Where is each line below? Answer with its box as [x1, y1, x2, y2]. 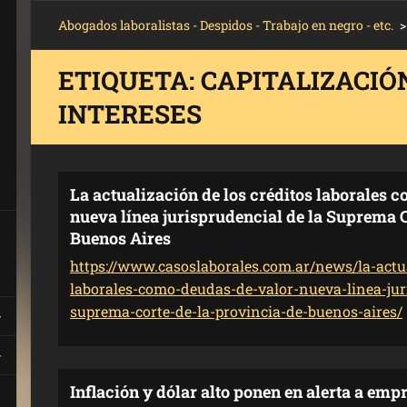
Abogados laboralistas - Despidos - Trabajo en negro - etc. [58, 16, 393, 34]
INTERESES [58, 97, 202, 131]
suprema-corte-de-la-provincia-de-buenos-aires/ [70, 302, 402, 321]
